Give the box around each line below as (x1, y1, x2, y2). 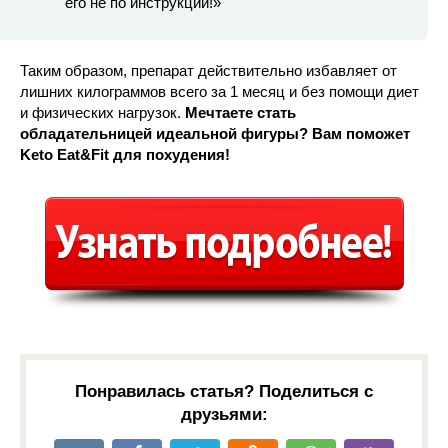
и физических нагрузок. (20, 103, 185, 121)
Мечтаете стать (185, 103, 296, 121)
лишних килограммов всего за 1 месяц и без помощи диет (20, 82, 419, 100)
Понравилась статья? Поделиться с (75, 381, 373, 401)
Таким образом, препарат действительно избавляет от (20, 61, 397, 79)
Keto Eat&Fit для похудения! (20, 145, 230, 163)
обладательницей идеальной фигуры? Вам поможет (20, 124, 410, 142)
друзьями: (180, 404, 268, 424)
